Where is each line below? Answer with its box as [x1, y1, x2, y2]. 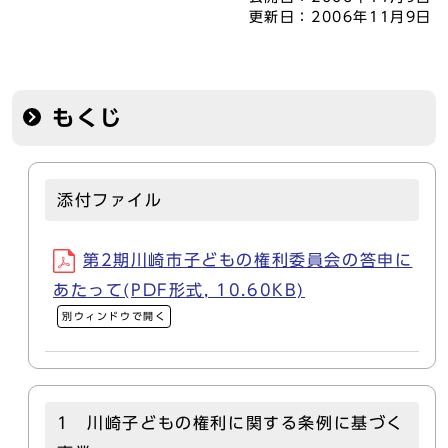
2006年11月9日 [311, 10, 432, 24]
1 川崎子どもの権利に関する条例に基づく [57, 415, 405, 431]
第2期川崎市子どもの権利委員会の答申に [83, 252, 413, 268]
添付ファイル [57, 192, 163, 208]
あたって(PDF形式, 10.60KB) [53, 282, 306, 298]
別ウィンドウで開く [62, 311, 167, 321]
